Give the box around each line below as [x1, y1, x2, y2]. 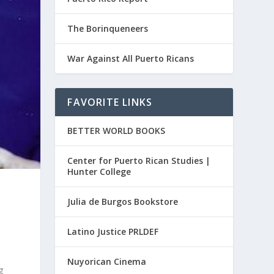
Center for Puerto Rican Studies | [67, 155, 211, 166]
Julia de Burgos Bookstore [67, 196, 179, 207]
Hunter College [67, 166, 131, 177]
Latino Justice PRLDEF [67, 226, 159, 237]
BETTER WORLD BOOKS [67, 125, 166, 136]
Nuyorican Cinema [67, 256, 147, 267]
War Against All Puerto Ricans [67, 53, 194, 64]
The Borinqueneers [67, 23, 149, 34]
